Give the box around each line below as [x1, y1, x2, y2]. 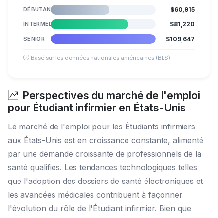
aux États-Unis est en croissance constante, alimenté [8, 135, 203, 145]
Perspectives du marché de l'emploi [22, 89, 200, 102]
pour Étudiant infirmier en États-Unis [8, 101, 186, 114]
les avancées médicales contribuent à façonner [8, 189, 182, 200]
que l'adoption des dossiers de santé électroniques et [8, 176, 203, 186]
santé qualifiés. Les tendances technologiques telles [8, 162, 197, 172]
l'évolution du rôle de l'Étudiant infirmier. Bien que [8, 203, 191, 213]
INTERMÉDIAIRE [23, 20, 68, 28]
